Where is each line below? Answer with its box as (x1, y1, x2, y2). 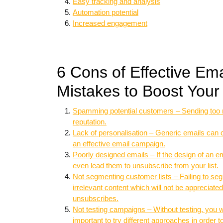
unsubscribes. (73, 194, 118, 203)
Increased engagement (73, 19, 147, 27)
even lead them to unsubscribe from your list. (73, 161, 219, 170)
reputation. (73, 117, 107, 126)
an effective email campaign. (73, 139, 165, 148)
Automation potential (73, 8, 138, 16)
